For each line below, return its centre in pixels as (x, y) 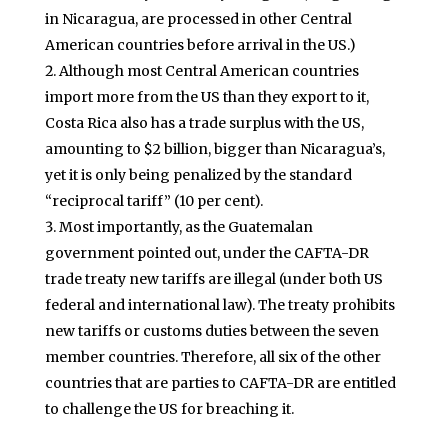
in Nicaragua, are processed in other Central (198, 19)
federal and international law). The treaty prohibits (219, 305)
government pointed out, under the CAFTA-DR (206, 253)
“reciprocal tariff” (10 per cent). (153, 201)
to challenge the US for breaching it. (169, 409)
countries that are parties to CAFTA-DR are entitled (220, 383)
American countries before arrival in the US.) (200, 45)
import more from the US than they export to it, (206, 97)
